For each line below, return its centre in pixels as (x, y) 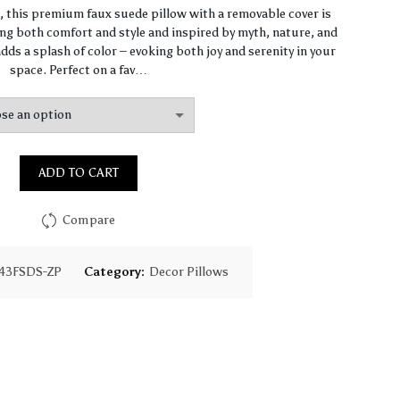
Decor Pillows (188, 272)
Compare (89, 220)
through (213, 87)
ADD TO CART (79, 173)
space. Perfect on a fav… (79, 70)
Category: (115, 272)
